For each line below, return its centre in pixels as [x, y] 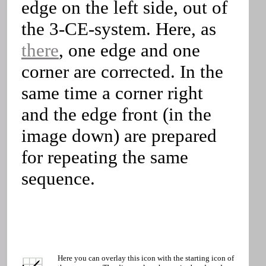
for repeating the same [105, 157]
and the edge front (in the [116, 114]
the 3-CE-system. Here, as [119, 29]
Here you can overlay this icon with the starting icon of [146, 258]
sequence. [58, 178]
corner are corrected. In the [122, 72]
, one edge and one [129, 50]
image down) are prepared [119, 136]
